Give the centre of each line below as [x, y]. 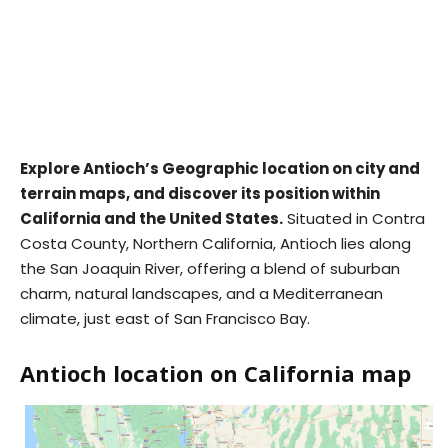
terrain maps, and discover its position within [200, 193]
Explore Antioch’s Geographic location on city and [220, 168]
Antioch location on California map [215, 373]
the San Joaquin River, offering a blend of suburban [210, 268]
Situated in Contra [354, 218]
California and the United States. [151, 218]
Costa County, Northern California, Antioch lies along [215, 243]
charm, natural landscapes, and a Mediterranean [201, 293]
